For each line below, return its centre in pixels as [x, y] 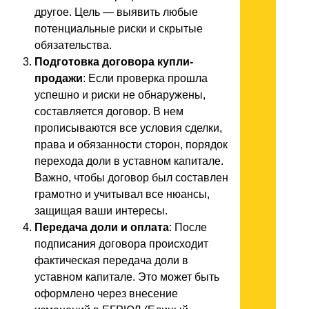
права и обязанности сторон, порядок [131, 144]
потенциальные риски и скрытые [119, 29]
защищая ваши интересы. [101, 211]
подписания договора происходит [121, 244]
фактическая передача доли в [111, 260]
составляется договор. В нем [109, 111]
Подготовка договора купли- [114, 62]
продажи [59, 78]
